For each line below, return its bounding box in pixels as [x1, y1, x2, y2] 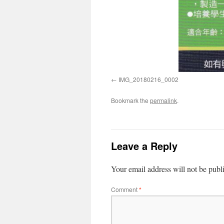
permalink [150, 95, 177, 104]
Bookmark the [111, 95, 150, 104]
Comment [111, 184, 139, 193]
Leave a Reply [111, 138, 177, 153]
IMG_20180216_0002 [118, 74, 178, 83]
